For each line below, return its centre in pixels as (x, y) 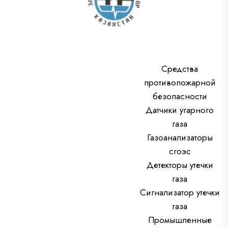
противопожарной (180, 83)
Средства (180, 69)
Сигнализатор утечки (180, 193)
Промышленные (180, 220)
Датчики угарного (180, 110)
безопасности (180, 96)
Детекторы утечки (180, 165)
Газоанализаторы (180, 138)
